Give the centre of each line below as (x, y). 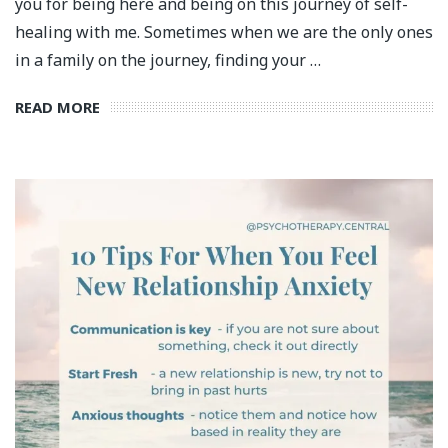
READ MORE (57, 106)
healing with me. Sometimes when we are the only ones (224, 31)
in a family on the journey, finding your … (168, 59)
